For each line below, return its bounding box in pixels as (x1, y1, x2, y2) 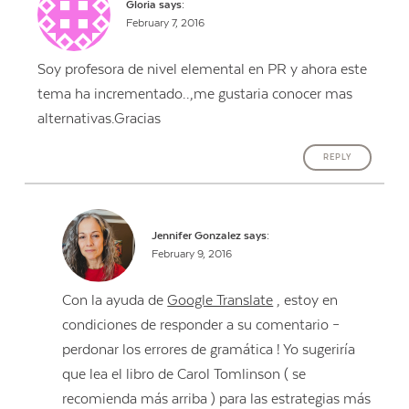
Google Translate (167, 291, 274, 309)
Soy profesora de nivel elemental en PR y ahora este (37, 60, 367, 78)
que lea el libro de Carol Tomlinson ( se (62, 365, 307, 383)
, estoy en (273, 291, 339, 309)
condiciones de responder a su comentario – (62, 316, 341, 333)
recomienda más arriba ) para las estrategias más (62, 390, 372, 407)
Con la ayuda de (62, 291, 168, 309)
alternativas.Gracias (37, 110, 161, 127)
